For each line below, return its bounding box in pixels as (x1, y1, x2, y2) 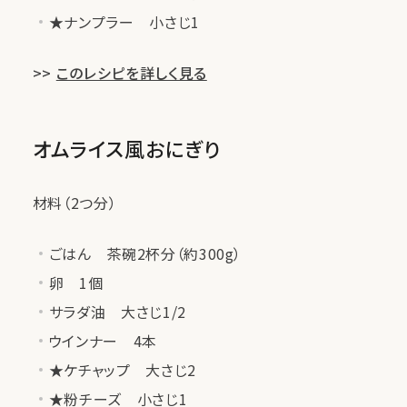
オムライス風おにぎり (32, 134, 221, 163)
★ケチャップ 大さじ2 (48, 359, 196, 381)
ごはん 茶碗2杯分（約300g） (48, 243, 243, 264)
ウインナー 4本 (48, 330, 157, 352)
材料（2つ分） (32, 192, 117, 213)
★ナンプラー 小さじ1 (48, 11, 200, 33)
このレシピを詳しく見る (55, 62, 207, 84)
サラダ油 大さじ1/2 (48, 301, 186, 323)
